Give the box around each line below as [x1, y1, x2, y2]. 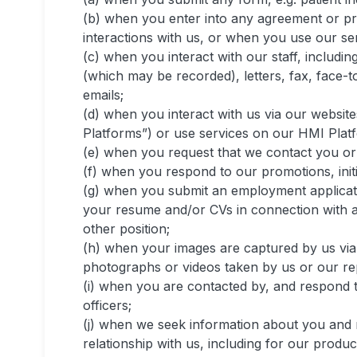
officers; [83, 297, 131, 313]
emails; [83, 87, 124, 103]
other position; [83, 221, 170, 237]
